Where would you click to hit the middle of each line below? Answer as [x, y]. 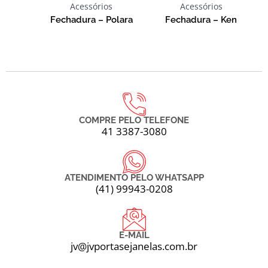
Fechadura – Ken [201, 19]
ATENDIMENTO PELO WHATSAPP [134, 178]
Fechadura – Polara [91, 19]
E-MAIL [134, 235]
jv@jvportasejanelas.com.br [134, 246]
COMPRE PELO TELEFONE [134, 121]
